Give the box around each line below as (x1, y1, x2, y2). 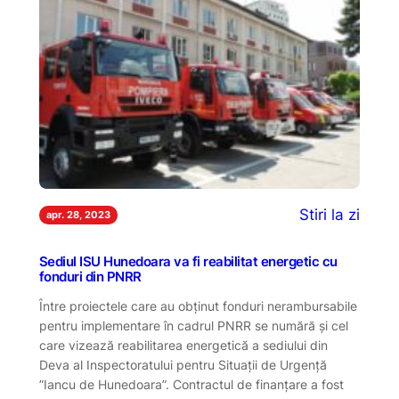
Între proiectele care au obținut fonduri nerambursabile (38, 297, 357, 313)
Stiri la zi (299, 206, 361, 224)
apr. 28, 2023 (45, 208, 110, 221)
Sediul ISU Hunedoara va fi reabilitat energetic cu (38, 254, 338, 271)
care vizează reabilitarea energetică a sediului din (38, 337, 328, 353)
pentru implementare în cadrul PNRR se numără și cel (38, 317, 348, 333)
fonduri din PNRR (38, 269, 142, 286)
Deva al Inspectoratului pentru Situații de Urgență (38, 356, 327, 372)
